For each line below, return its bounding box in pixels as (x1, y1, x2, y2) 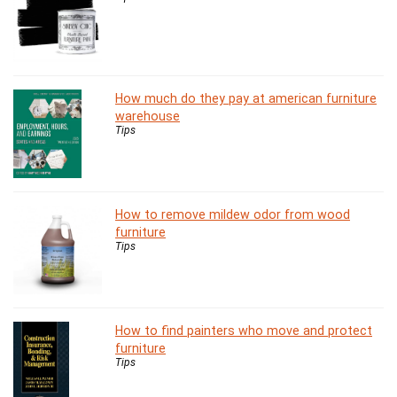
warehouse (115, 109, 180, 124)
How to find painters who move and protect (115, 323, 372, 339)
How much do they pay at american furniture (115, 91, 377, 106)
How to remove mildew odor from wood (115, 207, 350, 222)
